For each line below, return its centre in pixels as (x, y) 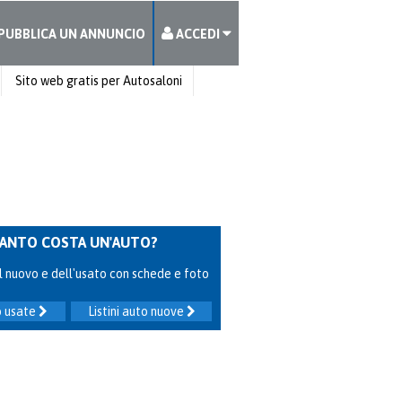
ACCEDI (198, 34)
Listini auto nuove (137, 311)
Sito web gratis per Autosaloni (99, 81)
